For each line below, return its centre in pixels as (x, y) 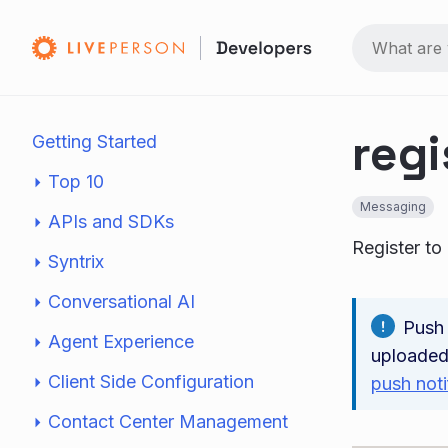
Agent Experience (121, 341)
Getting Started (94, 141)
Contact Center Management (168, 421)
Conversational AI (121, 301)
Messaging (393, 206)
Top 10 (76, 181)
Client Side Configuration (151, 381)
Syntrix (76, 261)
